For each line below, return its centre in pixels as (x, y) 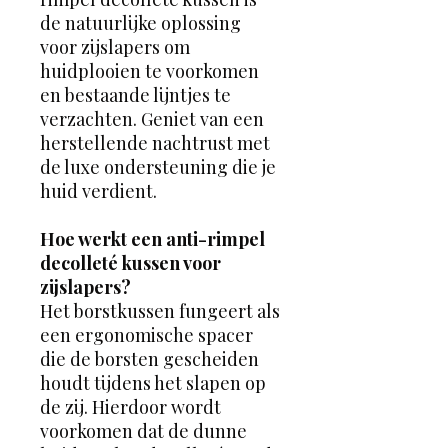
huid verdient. (98, 190)
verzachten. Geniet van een (152, 118)
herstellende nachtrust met (155, 142)
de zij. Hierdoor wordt (130, 406)
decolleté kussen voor (130, 262)
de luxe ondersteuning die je (158, 166)
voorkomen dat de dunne (143, 430)
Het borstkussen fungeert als (160, 310)
